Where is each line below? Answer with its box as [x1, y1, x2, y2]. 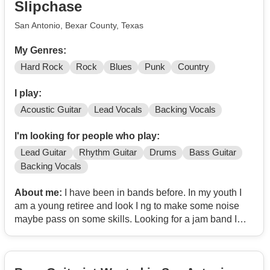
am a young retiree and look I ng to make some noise [14, 201, 239, 212]
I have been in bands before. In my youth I [62, 187, 242, 198]
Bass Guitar [189, 147, 236, 157]
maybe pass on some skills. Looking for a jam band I [14, 214, 237, 225]
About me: [14, 187, 62, 198]
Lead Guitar [20, 147, 67, 157]
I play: [14, 87, 42, 98]
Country [177, 61, 209, 72]
